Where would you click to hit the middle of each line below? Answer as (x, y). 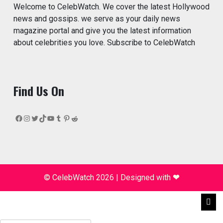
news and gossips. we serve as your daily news (97, 19)
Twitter (43, 117)
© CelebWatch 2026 (80, 178)
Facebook (32, 117)
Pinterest (78, 117)
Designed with (147, 178)
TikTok (50, 117)
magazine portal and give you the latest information (102, 31)
